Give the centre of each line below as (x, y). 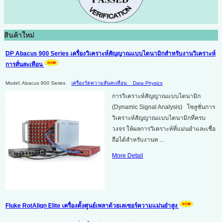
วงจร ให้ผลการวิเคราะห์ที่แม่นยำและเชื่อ (164, 129)
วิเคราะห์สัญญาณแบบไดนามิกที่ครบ (159, 118)
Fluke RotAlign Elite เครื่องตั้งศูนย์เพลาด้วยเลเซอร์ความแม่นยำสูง (92, 205)
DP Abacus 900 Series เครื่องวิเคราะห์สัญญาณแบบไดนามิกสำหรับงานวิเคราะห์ (111, 53)
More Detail (128, 155)
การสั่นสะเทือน (25, 64)
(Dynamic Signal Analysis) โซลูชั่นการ (164, 107)
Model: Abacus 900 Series (35, 83)
